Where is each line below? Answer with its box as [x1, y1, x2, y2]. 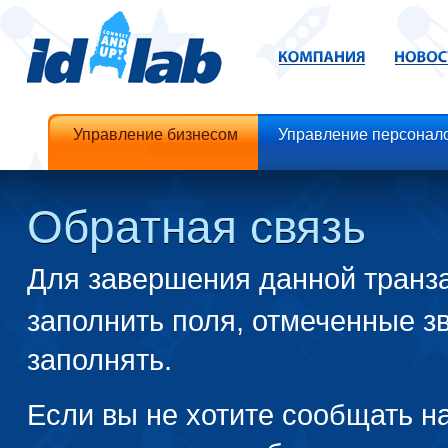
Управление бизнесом [73, 126, 238, 143]
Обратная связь [27, 201, 366, 253]
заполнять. [27, 343, 172, 376]
